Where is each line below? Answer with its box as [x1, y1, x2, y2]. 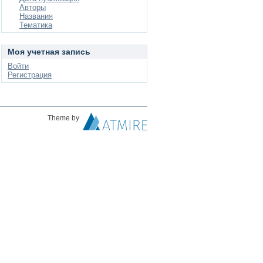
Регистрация [8, 70, 52, 79]
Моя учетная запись [8, 47, 90, 56]
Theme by [48, 114, 81, 122]
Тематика [19, 21, 52, 29]
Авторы [19, 3, 46, 12]
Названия [19, 12, 53, 21]
